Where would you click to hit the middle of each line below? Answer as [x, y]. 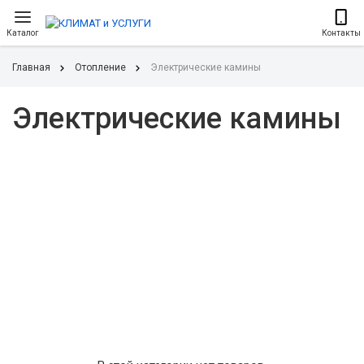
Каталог [23, 32]
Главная [31, 67]
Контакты [341, 32]
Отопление [100, 67]
